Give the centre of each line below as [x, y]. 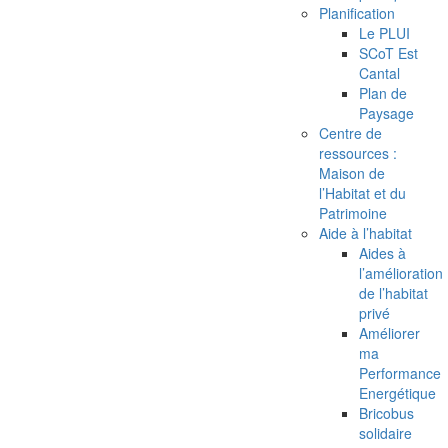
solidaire [385, 433]
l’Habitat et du [362, 193]
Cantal [379, 73]
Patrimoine [353, 213]
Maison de [352, 173]
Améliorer [389, 333]
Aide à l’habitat [365, 233]
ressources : [358, 153]
